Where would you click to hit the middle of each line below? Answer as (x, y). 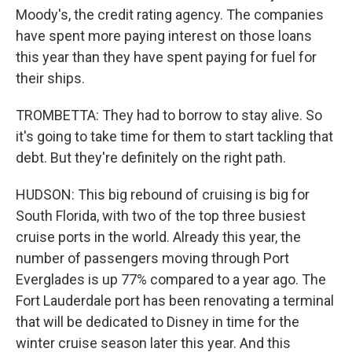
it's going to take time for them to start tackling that (174, 136)
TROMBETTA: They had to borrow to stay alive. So (169, 115)
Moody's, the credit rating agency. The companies (170, 15)
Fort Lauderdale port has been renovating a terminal (175, 301)
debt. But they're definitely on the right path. (151, 158)
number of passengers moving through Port (152, 258)
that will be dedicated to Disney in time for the (158, 322)
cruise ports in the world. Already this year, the (158, 237)
